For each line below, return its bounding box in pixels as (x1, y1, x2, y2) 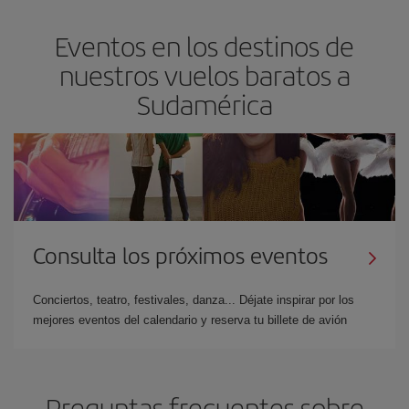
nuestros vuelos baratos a (58, 55, 351, 94)
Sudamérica (136, 84, 273, 123)
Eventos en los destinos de (55, 26, 354, 65)
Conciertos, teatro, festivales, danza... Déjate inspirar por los (33, 292, 354, 307)
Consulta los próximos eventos (33, 238, 328, 270)
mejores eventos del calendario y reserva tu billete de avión (33, 312, 347, 327)
